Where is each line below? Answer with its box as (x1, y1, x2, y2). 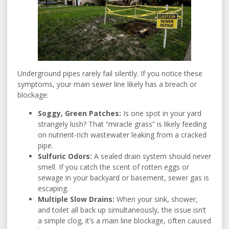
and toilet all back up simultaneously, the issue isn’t (38, 204, 206, 215)
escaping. (38, 183, 68, 193)
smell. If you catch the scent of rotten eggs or (38, 162, 189, 172)
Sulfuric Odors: (38, 151, 92, 161)
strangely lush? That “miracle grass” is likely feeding (38, 119, 207, 129)
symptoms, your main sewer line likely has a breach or (17, 79, 197, 89)
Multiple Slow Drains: (38, 194, 114, 204)
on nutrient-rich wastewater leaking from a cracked (38, 129, 207, 140)
